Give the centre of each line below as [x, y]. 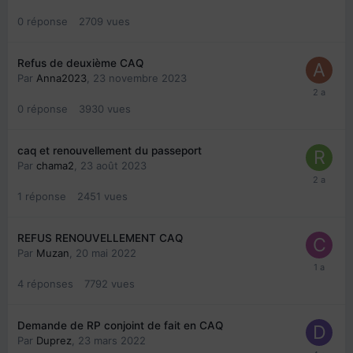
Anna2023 [61, 78]
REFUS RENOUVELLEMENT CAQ [100, 238]
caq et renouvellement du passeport [110, 151]
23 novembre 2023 [140, 78]
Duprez [54, 341]
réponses [50, 284]
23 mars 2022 [112, 341]
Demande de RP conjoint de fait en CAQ [120, 326]
